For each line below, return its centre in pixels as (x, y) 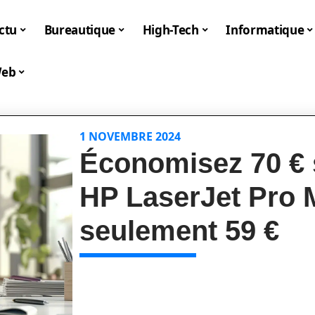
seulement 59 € (180, 231)
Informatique (265, 30)
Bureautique (80, 30)
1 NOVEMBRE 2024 (130, 136)
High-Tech (171, 30)
